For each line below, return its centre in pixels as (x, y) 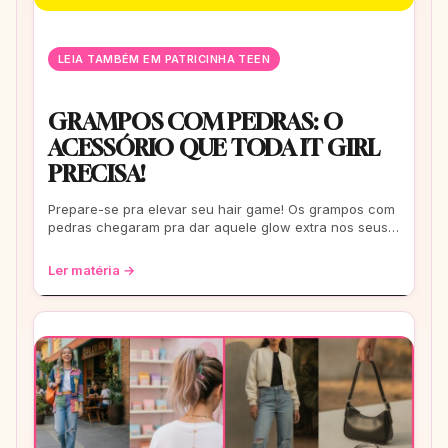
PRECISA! (97, 174)
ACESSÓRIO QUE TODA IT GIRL (214, 148)
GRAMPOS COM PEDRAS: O (195, 122)
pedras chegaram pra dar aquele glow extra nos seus (218, 227)
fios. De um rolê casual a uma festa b (165, 245)
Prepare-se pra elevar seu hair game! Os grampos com (221, 209)
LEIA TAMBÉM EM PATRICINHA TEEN (164, 59)
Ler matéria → (91, 270)
